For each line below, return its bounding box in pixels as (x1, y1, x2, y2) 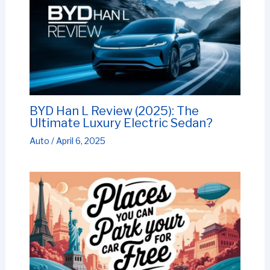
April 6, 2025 (55, 136, 105, 146)
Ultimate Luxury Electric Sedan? (29, 116, 213, 131)
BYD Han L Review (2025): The (29, 104, 199, 119)
